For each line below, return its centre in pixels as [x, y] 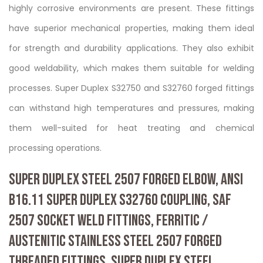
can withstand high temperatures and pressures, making [131, 108]
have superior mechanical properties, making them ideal [131, 28]
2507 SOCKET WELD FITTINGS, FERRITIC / [109, 220]
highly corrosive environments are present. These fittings [131, 8]
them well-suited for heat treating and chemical [131, 128]
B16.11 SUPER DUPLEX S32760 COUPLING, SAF [120, 200]
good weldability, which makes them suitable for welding [131, 68]
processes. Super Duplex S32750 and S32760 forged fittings [131, 88]
